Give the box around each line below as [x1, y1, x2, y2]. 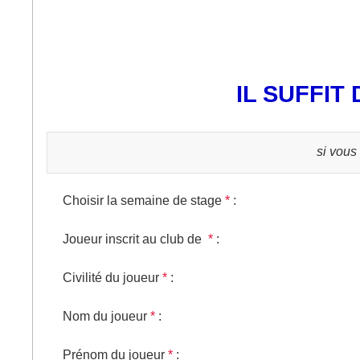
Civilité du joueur [63, 270, 159, 284]
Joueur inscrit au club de [63, 231, 205, 246]
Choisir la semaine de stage [63, 193, 222, 207]
